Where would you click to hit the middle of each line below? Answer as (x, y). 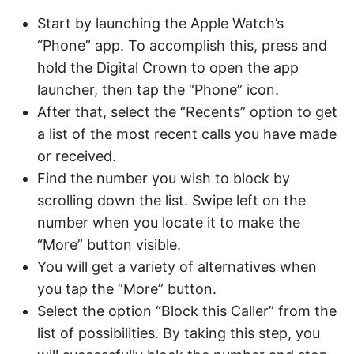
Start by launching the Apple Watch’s (160, 23)
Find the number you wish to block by (164, 178)
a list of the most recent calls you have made (187, 134)
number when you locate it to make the (169, 222)
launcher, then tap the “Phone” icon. (158, 89)
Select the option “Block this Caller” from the (187, 311)
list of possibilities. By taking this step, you (179, 333)
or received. (77, 156)
